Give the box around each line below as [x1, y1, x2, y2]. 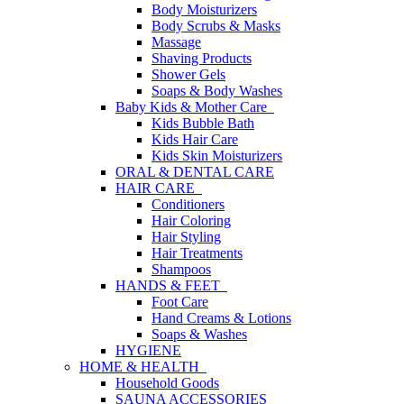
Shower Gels [151, 67, 225, 82]
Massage [151, 34, 201, 50]
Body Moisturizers [151, 2, 257, 17]
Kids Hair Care [151, 132, 238, 147]
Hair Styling [151, 229, 221, 244]
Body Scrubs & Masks [151, 18, 280, 33]
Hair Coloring [151, 213, 231, 228]
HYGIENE [115, 343, 181, 358]
